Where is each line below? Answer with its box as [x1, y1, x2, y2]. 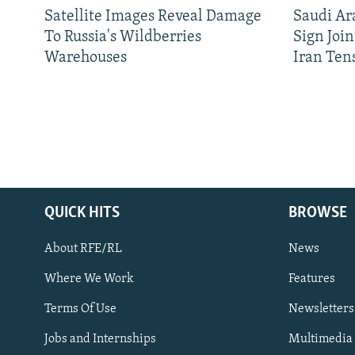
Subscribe [14, 296, 70, 311]
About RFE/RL [44, 242, 122, 256]
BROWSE [288, 205, 347, 222]
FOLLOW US [14, 339, 67, 352]
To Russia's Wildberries [44, 29, 201, 46]
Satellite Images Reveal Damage [44, 9, 261, 25]
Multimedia [288, 333, 353, 346]
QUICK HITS [44, 205, 120, 222]
